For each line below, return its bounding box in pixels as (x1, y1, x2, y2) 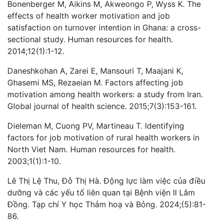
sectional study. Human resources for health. (7, 34, 173, 44)
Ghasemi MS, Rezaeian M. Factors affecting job (7, 77, 183, 87)
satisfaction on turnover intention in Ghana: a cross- (7, 22, 201, 32)
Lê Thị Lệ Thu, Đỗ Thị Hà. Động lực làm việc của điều (7, 175, 205, 186)
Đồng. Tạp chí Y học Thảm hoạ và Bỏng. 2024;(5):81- (7, 199, 206, 209)
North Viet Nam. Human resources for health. (7, 144, 175, 154)
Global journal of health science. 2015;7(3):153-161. (7, 101, 196, 111)
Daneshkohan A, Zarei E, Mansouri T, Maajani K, (7, 65, 183, 76)
